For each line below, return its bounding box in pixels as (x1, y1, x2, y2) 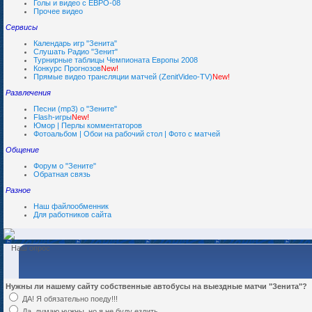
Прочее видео (33, 7, 83, 15)
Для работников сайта (33, 210, 111, 219)
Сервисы (6, 23, 38, 31)
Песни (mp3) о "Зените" (33, 104, 117, 113)
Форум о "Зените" (33, 162, 96, 170)
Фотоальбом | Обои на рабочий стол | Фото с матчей (33, 130, 220, 138)
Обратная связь (33, 170, 91, 178)
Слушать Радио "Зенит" (33, 47, 118, 56)
